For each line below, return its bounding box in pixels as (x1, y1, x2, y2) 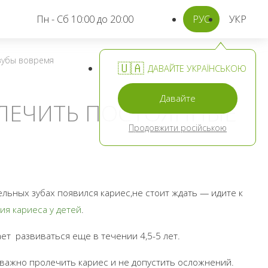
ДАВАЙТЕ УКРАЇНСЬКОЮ (145, 63, 246, 74)
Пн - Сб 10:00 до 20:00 (36, 13, 133, 26)
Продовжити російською (129, 122, 227, 133)
